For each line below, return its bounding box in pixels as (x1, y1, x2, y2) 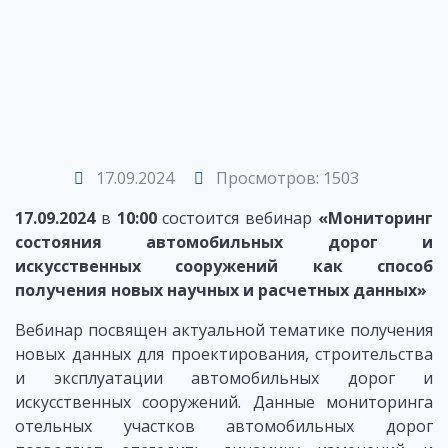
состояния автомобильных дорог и (15, 230, 433, 253)
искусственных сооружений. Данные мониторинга (15, 390, 433, 413)
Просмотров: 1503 (211, 166, 359, 189)
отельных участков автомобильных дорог (15, 414, 433, 437)
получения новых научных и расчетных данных (15, 278, 417, 301)
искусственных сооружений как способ (15, 254, 433, 277)
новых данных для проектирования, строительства (15, 342, 433, 365)
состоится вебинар (156, 206, 319, 229)
